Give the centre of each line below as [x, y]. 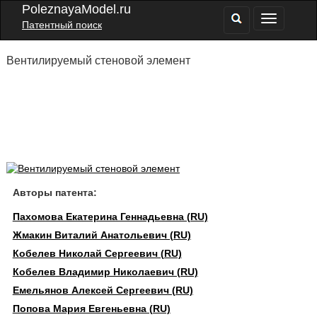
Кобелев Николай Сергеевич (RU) [97, 253]
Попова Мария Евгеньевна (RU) [91, 309]
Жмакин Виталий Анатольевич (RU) [102, 235]
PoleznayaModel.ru [76, 9]
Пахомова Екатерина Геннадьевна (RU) [110, 217]
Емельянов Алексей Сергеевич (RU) [103, 290]
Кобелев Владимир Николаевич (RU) [105, 272]
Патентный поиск [62, 25]
